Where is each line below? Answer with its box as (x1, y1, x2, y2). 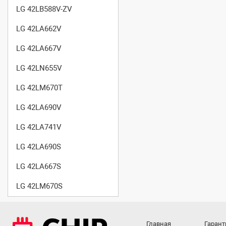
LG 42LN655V (16, 63, 62, 73)
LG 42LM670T (16, 83, 63, 92)
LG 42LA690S (16, 142, 61, 151)
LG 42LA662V (16, 24, 62, 33)
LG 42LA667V (16, 43, 62, 53)
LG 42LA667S (16, 161, 61, 171)
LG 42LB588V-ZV (16, 4, 72, 14)
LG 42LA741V (16, 122, 62, 132)
